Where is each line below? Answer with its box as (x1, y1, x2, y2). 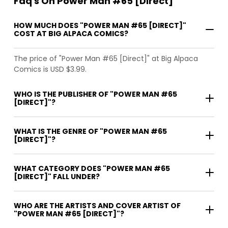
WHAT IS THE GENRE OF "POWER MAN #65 (14, 126, 167, 136)
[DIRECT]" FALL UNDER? (14, 171, 100, 182)
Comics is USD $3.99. (14, 64, 87, 74)
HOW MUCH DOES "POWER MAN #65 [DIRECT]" (14, 20, 186, 31)
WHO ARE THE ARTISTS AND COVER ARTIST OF (14, 200, 181, 211)
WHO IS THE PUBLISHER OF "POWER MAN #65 (14, 89, 177, 99)
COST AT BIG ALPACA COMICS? (14, 28, 128, 39)
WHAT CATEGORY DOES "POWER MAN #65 (14, 163, 170, 174)
